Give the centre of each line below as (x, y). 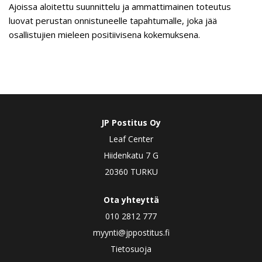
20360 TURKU (131, 172)
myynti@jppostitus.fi (131, 232)
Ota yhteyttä (131, 200)
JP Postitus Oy (131, 123)
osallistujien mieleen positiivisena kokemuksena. (104, 35)
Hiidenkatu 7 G (131, 155)
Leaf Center (131, 139)
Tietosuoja (131, 249)
